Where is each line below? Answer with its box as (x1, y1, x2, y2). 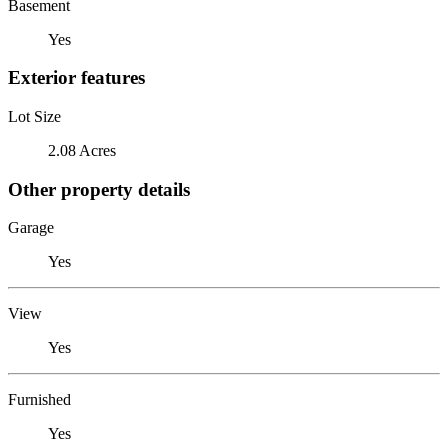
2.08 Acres (48, 141, 116, 159)
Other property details (8, 178, 190, 200)
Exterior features (8, 67, 145, 89)
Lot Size (8, 107, 61, 125)
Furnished (8, 391, 71, 409)
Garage (8, 219, 54, 237)
